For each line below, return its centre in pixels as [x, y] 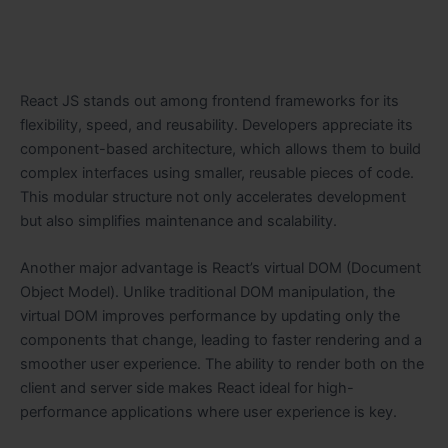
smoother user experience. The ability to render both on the [222, 364]
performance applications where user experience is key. [208, 412]
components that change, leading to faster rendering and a [221, 340]
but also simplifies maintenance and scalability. [178, 220]
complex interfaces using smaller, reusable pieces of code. [217, 172]
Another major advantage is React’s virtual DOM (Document [220, 268]
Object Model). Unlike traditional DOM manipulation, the [207, 292]
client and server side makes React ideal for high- [187, 388]
